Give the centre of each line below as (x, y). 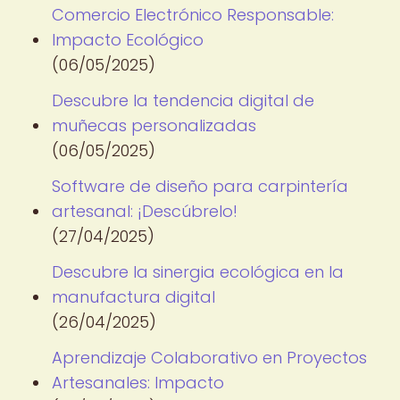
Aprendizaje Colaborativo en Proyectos (209, 358)
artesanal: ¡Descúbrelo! (145, 211)
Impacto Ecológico (128, 40)
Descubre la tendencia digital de (183, 100)
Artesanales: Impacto (138, 383)
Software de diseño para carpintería (200, 186)
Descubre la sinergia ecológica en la (198, 272)
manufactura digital (133, 297)
